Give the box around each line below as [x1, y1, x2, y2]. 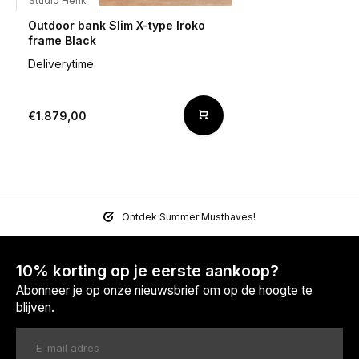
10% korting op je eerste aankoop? [16, 261, 279, 281]
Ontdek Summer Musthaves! [122, 211, 256, 224]
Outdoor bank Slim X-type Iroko [28, 18, 205, 33]
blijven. [16, 300, 54, 316]
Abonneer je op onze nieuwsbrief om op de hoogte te [16, 283, 313, 299]
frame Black [28, 34, 96, 48]
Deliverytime [28, 57, 94, 71]
